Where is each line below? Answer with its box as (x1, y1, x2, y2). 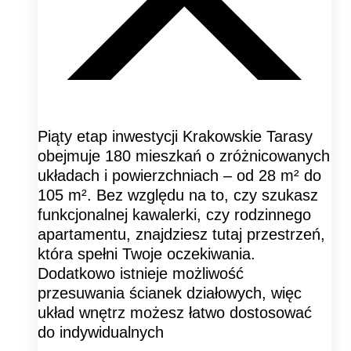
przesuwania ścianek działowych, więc (38, 284, 302, 302)
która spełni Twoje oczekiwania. (38, 244, 255, 262)
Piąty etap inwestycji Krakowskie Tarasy (38, 127, 313, 145)
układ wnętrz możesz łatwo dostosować (38, 303, 312, 321)
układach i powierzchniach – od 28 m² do (38, 166, 321, 184)
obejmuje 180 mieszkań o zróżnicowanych (38, 147, 330, 165)
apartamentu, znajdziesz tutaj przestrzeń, (38, 225, 325, 243)
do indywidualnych (38, 323, 164, 341)
